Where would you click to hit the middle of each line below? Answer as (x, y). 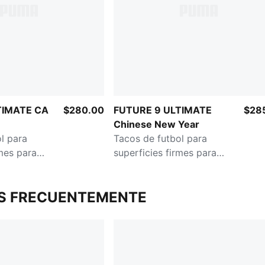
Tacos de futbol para (160, 139)
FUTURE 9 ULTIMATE (163, 110)
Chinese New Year (156, 125)
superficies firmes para (165, 153)
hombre (131, 167)
